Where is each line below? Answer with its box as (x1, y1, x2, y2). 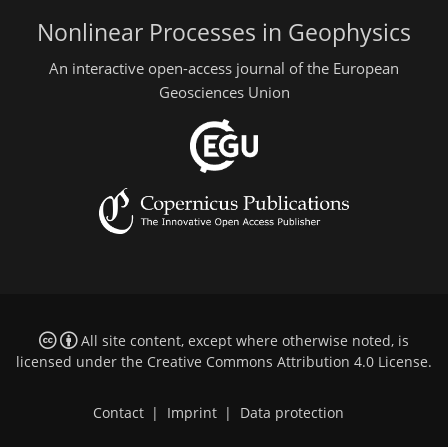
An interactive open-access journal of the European (49, 57, 399, 78)
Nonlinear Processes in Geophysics (37, 17, 411, 48)
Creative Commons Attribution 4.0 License (147, 353, 428, 372)
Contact (92, 404, 144, 423)
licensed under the (16, 353, 147, 372)
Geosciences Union (158, 81, 290, 102)
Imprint (166, 404, 217, 423)
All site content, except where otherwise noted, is (76, 332, 409, 351)
